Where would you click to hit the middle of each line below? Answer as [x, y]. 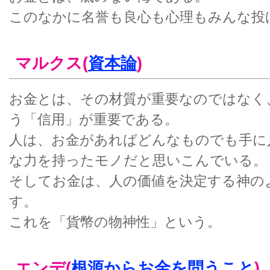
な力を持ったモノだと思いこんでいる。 [138, 160]
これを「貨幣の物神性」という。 [115, 222]
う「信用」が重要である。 [94, 119]
